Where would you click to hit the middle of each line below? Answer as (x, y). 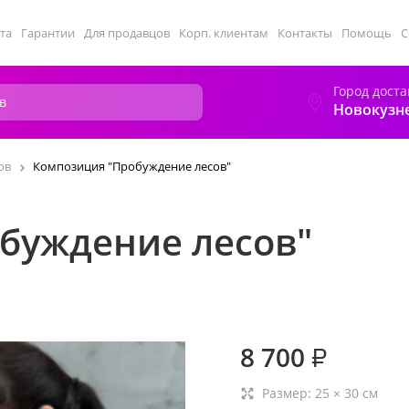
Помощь (367, 33)
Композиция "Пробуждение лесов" (132, 166)
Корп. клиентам (224, 33)
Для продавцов (127, 33)
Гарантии (48, 33)
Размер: (288, 393)
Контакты (305, 33)
